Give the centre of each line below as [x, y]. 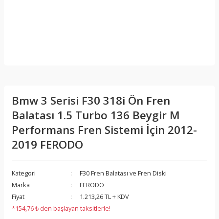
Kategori [24, 173]
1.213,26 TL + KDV [104, 197]
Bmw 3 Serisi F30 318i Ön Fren [91, 100]
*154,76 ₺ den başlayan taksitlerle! [61, 208]
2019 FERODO [47, 144]
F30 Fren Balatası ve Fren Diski [123, 173]
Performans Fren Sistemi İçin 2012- [104, 130]
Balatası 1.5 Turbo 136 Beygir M [96, 115]
